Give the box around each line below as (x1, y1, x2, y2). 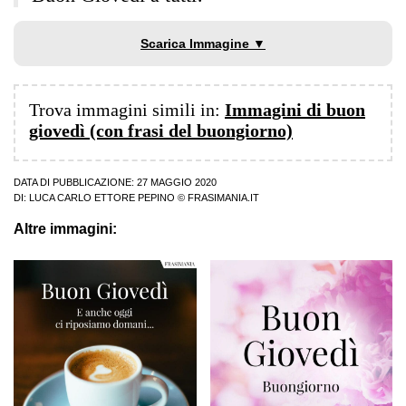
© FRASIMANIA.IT (175, 192, 259, 204)
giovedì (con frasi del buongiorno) (29, 121, 293, 141)
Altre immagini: (14, 221, 117, 237)
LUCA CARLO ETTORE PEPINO (29, 192, 175, 204)
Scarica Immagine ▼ (140, 36, 266, 52)
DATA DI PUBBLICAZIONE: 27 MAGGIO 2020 (14, 177, 217, 188)
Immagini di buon (225, 100, 365, 121)
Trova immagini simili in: (29, 100, 225, 121)
